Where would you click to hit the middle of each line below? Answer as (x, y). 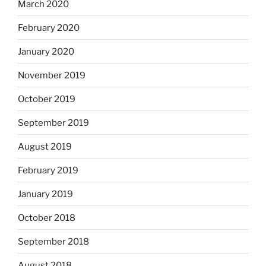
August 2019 (45, 146)
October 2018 (47, 218)
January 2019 (45, 194)
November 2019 (52, 75)
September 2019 (53, 123)
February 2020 (49, 28)
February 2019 (48, 170)
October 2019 (47, 99)
